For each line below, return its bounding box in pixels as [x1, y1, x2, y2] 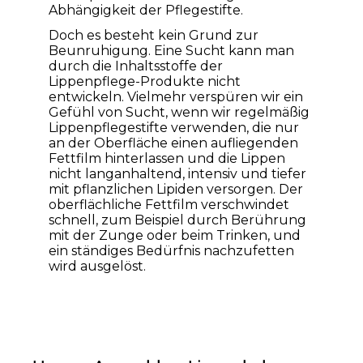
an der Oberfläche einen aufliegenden [49, 135, 298, 152]
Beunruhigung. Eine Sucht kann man [49, 43, 294, 59]
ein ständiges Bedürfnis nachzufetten [49, 243, 294, 259]
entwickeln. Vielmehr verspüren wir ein [49, 89, 303, 105]
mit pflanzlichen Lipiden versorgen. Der [49, 181, 303, 198]
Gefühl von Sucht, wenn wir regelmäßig [49, 105, 310, 121]
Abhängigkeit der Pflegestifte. [49, 2, 243, 18]
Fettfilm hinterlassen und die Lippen [49, 151, 285, 167]
